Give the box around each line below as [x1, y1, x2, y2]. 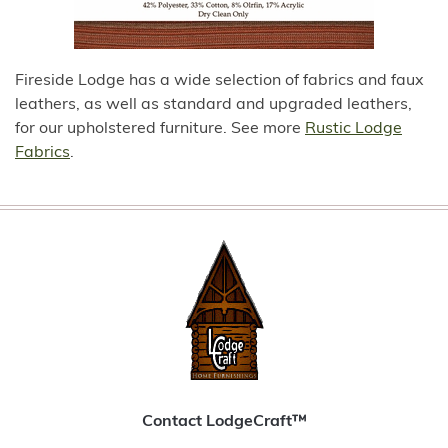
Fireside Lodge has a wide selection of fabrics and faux [15, 73, 424, 89]
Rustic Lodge [305, 121, 402, 137]
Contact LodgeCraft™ [141, 414, 307, 430]
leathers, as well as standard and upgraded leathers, [15, 97, 412, 113]
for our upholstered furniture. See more [15, 121, 305, 137]
